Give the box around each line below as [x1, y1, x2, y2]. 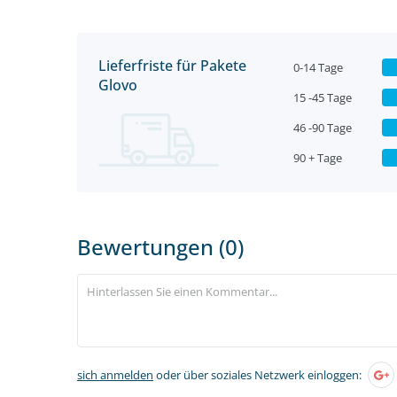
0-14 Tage [293, 59, 343, 75]
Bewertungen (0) [77, 232, 244, 261]
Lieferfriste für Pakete [98, 56, 246, 75]
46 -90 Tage [293, 120, 352, 136]
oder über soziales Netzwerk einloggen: [153, 367, 362, 383]
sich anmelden [77, 367, 153, 383]
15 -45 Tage [293, 90, 352, 105]
